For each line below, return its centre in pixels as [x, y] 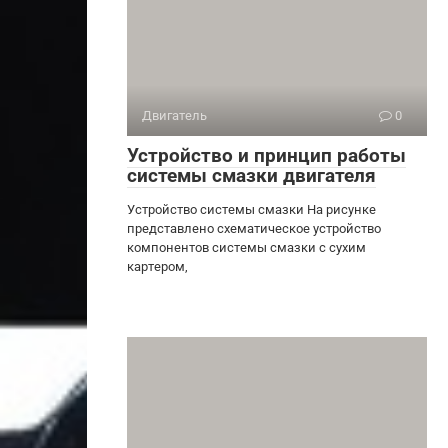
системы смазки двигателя [251, 175]
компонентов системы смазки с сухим [246, 247]
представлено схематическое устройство [254, 228]
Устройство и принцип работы [266, 155]
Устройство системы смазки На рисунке [251, 209]
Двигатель [174, 115]
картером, [157, 266]
